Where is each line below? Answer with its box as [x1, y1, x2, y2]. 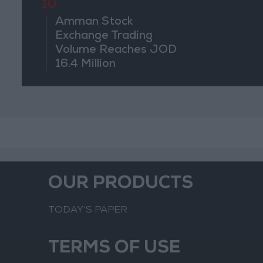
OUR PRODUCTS [48, 176, 193, 193]
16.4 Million [55, 59, 116, 71]
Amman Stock [55, 16, 134, 29]
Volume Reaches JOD [55, 45, 177, 57]
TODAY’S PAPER [48, 205, 127, 215]
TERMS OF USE [48, 240, 180, 258]
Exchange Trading [55, 31, 153, 43]
